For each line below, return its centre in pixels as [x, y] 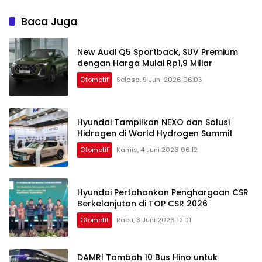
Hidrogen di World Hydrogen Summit [155, 134]
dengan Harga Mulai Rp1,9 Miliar [145, 63]
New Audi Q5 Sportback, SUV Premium [158, 52]
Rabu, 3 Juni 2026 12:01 [154, 220]
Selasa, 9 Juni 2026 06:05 [159, 80]
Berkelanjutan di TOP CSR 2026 [142, 204]
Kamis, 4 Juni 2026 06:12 [157, 150]
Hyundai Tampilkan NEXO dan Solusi [154, 123]
